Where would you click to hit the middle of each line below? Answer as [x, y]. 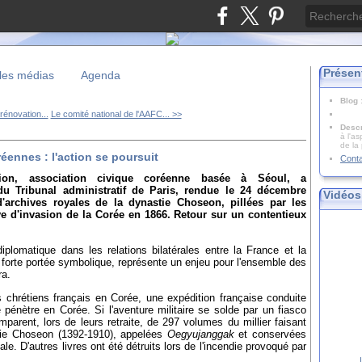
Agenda [101, 75]
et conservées [270, 335]
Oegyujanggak [200, 335]
